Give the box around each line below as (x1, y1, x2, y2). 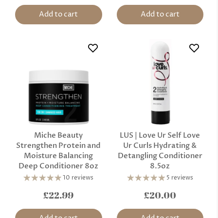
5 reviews (166, 173, 193, 182)
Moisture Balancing (24, 150, 93, 161)
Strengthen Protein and (16, 140, 101, 150)
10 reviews (63, 173, 94, 182)
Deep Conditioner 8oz (18, 161, 99, 171)
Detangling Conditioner (117, 150, 202, 161)
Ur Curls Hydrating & (123, 140, 197, 150)
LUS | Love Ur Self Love (120, 130, 200, 140)
